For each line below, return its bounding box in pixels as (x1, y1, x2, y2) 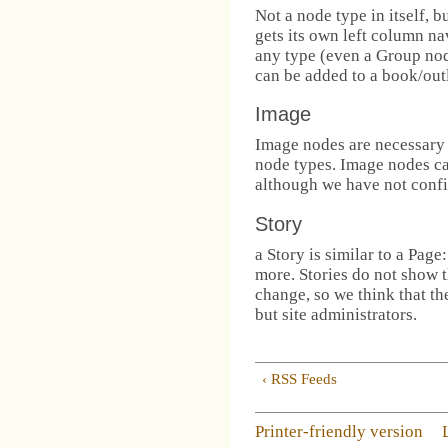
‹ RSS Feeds (262, 370, 338, 387)
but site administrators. (255, 304, 417, 324)
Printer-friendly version (255, 421, 423, 441)
